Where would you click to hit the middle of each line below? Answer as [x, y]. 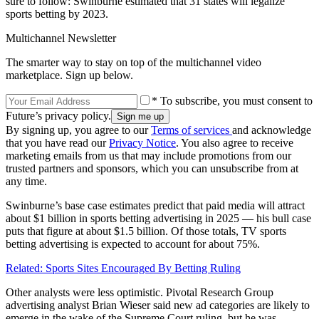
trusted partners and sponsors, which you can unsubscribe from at [152, 169]
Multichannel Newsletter [61, 38]
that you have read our [57, 143]
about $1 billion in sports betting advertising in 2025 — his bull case [158, 219]
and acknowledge [272, 130]
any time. [26, 182]
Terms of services [192, 130]
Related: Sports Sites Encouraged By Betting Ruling [123, 268]
